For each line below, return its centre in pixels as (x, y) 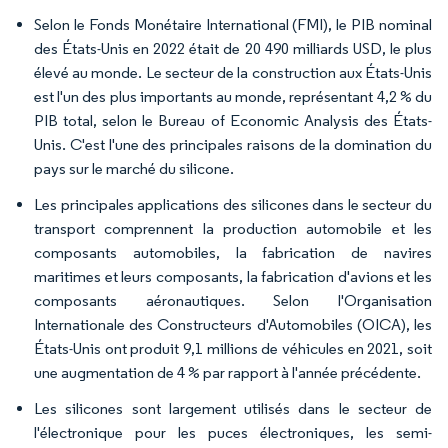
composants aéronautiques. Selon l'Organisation (233, 301)
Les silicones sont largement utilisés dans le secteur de (233, 409)
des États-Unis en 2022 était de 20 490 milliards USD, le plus (233, 49)
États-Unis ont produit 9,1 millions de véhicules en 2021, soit (233, 349)
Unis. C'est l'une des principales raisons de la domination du (233, 145)
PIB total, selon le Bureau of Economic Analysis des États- (233, 121)
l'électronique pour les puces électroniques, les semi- (233, 433)
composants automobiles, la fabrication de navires (233, 253)
